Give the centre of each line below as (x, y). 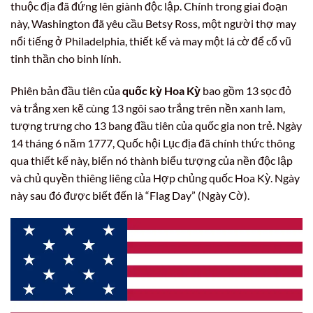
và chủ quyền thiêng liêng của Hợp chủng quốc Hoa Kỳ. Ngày (155, 177)
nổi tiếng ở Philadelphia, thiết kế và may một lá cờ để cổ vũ (151, 41)
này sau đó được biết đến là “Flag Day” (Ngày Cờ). (130, 195)
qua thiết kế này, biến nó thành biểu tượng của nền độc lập (152, 160)
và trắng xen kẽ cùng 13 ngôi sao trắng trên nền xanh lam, (148, 108)
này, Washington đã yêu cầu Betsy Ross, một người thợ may (153, 23)
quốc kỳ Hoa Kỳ (161, 90)
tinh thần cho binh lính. (66, 58)
